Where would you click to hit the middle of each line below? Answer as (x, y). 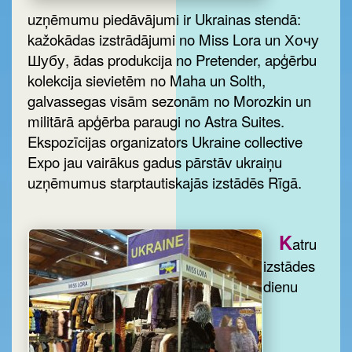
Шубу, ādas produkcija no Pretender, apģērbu (172, 60)
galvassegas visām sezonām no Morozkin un (169, 101)
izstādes (289, 265)
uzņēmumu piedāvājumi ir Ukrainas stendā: (164, 19)
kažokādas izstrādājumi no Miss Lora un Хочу (173, 40)
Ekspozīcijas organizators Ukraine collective (165, 142)
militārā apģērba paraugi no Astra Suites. (156, 121)
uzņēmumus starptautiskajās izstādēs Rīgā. (165, 183)
